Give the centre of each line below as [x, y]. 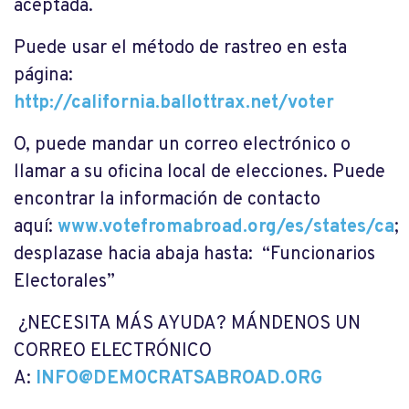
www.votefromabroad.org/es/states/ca [226, 228]
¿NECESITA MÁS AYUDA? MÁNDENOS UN [189, 325]
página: [43, 76]
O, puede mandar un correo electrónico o [182, 146]
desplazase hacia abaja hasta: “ [142, 255]
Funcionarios [323, 255]
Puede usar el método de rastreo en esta [180, 49]
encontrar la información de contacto [167, 200]
